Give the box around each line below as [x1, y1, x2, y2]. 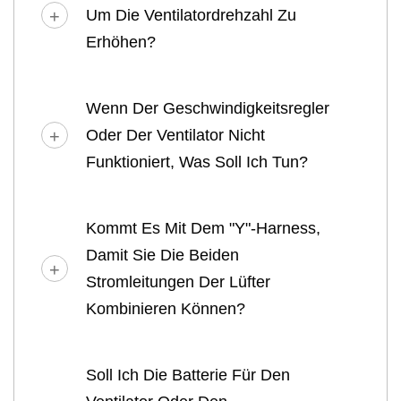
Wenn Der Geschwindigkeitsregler [86, 98, 329, 117]
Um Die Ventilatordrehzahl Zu [86, 5, 296, 24]
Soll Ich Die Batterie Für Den [86, 365, 290, 384]
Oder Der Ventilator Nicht [86, 125, 265, 144]
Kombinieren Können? [86, 299, 245, 318]
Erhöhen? [86, 32, 156, 51]
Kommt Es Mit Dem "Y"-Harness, [86, 218, 320, 237]
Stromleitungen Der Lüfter [86, 272, 270, 291]
